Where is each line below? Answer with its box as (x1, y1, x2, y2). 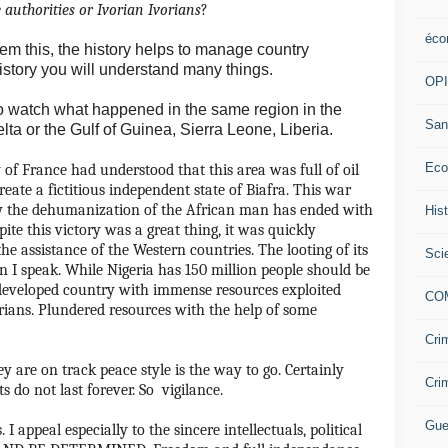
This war (293, 181, 351, 199)
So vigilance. (139, 381, 223, 399)
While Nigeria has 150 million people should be (65, 261, 370, 279)
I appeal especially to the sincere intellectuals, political (9, 421, 362, 439)
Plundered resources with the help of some (38, 301, 317, 319)
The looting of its (258, 241, 368, 259)
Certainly (285, 361, 344, 379)
